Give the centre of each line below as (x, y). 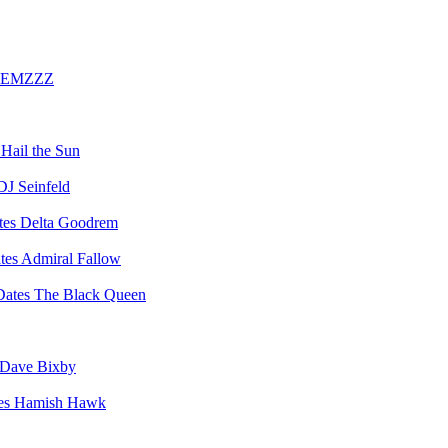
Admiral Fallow (71, 258)
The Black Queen (90, 294)
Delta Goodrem (69, 222)
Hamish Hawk (60, 402)
